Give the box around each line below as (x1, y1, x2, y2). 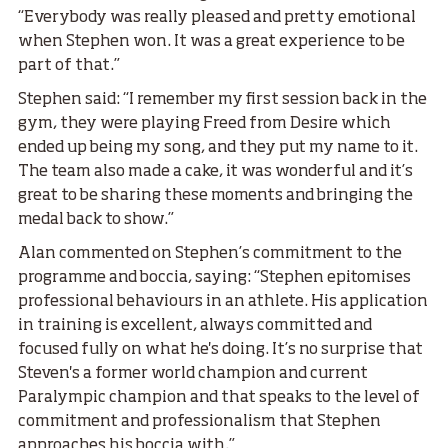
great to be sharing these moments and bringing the (18, 188, 413, 205)
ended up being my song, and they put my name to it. (18, 140, 418, 157)
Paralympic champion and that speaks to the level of (18, 390, 420, 407)
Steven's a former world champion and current (18, 366, 368, 383)
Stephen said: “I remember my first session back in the (18, 92, 427, 109)
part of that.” (18, 58, 120, 75)
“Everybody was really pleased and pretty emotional (18, 10, 416, 27)
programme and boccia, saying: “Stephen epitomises (18, 270, 411, 287)
